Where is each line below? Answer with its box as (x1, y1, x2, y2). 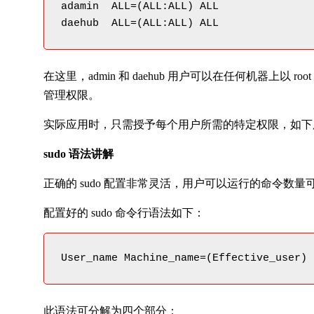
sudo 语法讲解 (43, 148, 114, 160)
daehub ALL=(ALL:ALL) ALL (61, 18, 219, 29)
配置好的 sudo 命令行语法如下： (43, 207, 205, 219)
